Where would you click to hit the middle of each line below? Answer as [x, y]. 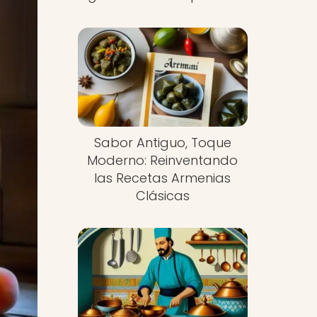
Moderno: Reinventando [163, 160]
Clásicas [162, 195]
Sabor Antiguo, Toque [162, 142]
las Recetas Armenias [163, 178]
